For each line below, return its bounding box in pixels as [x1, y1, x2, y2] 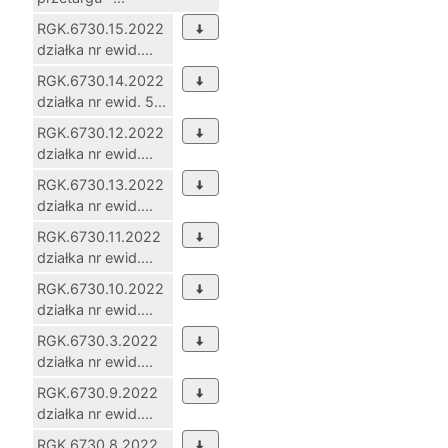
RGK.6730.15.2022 [37, 20, 164, 38]
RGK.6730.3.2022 [37, 332, 158, 350]
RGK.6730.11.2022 [37, 228, 161, 246]
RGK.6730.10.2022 [37, 280, 164, 298]
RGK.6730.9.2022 [37, 384, 158, 402]
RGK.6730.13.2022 [37, 176, 164, 194]
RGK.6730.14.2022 [37, 72, 164, 90]
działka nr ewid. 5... [37, 93, 166, 111]
